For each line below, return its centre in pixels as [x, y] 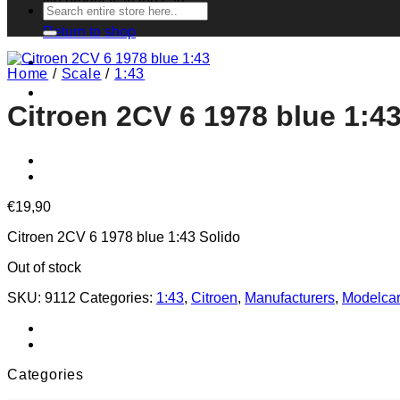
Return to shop [89, 32]
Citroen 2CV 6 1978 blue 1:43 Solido [124, 237]
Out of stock [44, 267]
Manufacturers [290, 297]
